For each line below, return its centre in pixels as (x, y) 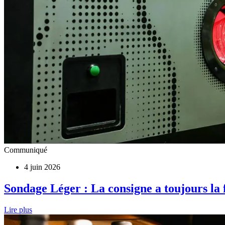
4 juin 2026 (42, 167)
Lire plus (18, 210)
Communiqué (26, 150)
